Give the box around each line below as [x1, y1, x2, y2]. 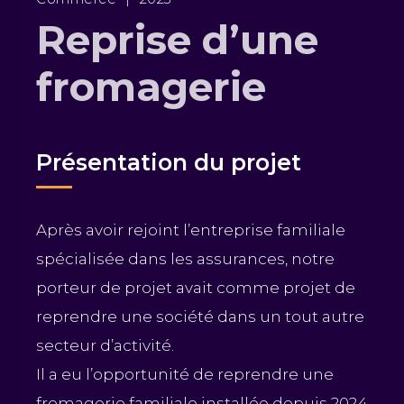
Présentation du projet [36, 149, 301, 177]
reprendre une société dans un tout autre [36, 308, 364, 326]
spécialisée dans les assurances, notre [36, 250, 335, 269]
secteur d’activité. [36, 336, 174, 355]
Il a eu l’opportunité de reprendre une [36, 365, 334, 384]
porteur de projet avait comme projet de [36, 279, 355, 298]
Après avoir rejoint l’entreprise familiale [36, 221, 345, 240]
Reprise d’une [36, 15, 318, 65]
